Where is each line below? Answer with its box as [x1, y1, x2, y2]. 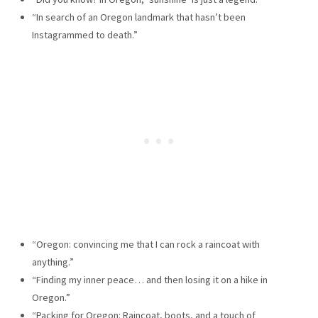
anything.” [31, 255, 74, 268]
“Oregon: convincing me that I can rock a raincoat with [31, 237, 260, 251]
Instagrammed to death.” [31, 28, 138, 41]
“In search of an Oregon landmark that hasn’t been [31, 10, 246, 23]
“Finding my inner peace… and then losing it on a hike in [31, 273, 268, 286]
